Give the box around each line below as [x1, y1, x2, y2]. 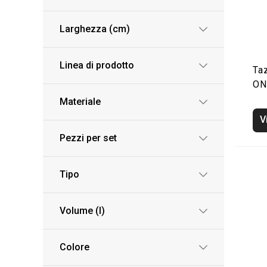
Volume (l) [60, 205, 105, 216]
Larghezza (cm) [60, 23, 130, 35]
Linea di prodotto [60, 60, 134, 71]
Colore [60, 241, 89, 253]
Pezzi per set [60, 132, 117, 144]
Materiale [60, 96, 101, 107]
